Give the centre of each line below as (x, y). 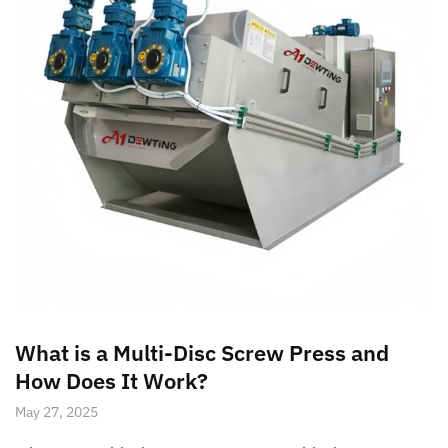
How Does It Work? (111, 380)
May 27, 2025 (56, 411)
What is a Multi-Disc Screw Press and (202, 352)
